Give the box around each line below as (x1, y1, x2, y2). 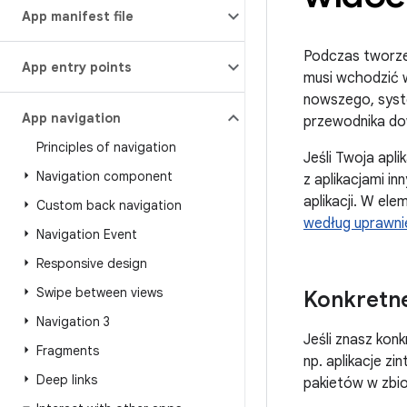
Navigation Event (36, 226, 137, 243)
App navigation (22, 110, 121, 126)
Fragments (36, 342, 99, 359)
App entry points (22, 59, 132, 75)
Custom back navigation (36, 197, 182, 213)
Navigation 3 (36, 313, 110, 330)
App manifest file (22, 8, 134, 25)
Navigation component (36, 168, 173, 184)
